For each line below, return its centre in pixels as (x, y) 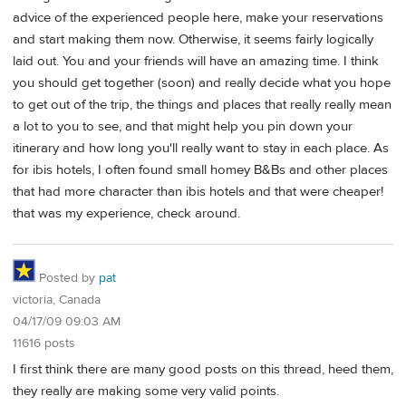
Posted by (67, 279)
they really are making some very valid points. (146, 391)
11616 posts (44, 344)
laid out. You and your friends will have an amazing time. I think (196, 62)
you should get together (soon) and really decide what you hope (202, 83)
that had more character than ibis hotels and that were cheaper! (198, 192)
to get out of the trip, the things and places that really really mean (202, 105)
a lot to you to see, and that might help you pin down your (183, 127)
